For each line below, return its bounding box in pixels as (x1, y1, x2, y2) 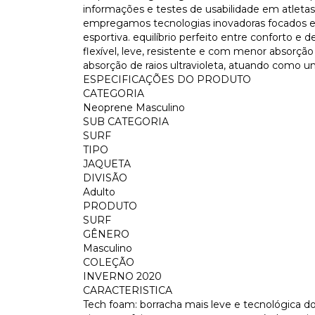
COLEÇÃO (83, 256, 134, 269)
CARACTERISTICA (83, 284, 172, 297)
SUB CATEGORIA (83, 115, 169, 129)
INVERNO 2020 (83, 270, 162, 283)
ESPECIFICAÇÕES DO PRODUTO (83, 73, 251, 86)
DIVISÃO (83, 172, 127, 185)
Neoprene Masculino (83, 101, 185, 115)
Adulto (83, 186, 115, 199)
